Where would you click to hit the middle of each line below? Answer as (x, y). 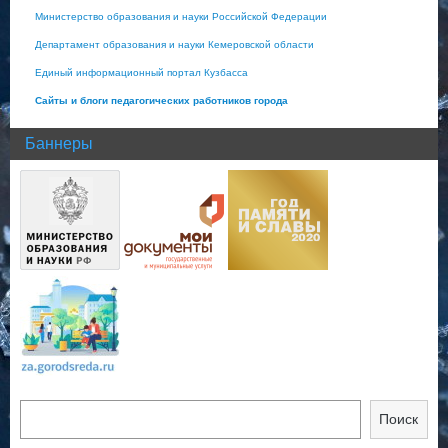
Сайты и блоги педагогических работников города (161, 101)
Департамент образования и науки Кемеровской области (174, 45)
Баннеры (59, 144)
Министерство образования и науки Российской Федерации (181, 17)
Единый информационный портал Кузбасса (141, 73)
